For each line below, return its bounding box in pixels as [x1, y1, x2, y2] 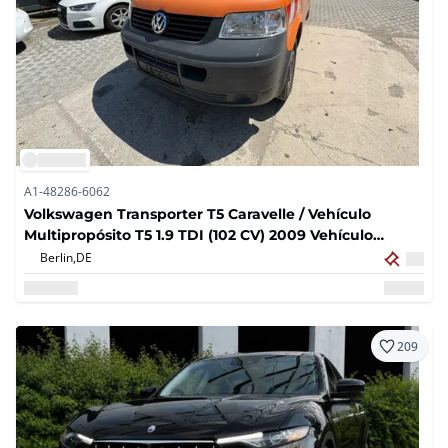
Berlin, [40, 249, 76, 266]
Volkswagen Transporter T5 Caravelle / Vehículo [24, 204, 371, 224]
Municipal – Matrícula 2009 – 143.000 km [24, 246, 321, 266]
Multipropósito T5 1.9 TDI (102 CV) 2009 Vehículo [24, 225, 373, 245]
